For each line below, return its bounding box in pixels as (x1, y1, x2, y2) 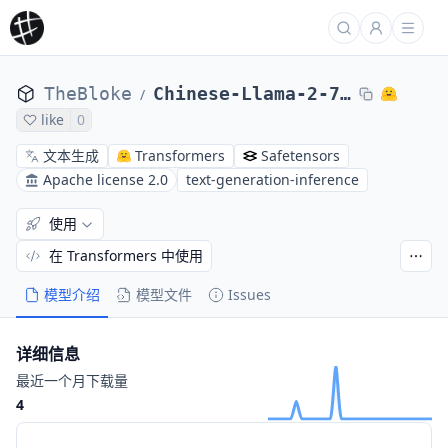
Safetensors (261, 146, 340, 165)
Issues (228, 285, 271, 304)
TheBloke (44, 83, 132, 104)
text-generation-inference (186, 170, 359, 189)
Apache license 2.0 (43, 170, 168, 189)
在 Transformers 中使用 (49, 246, 203, 265)
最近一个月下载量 (16, 371, 128, 390)
